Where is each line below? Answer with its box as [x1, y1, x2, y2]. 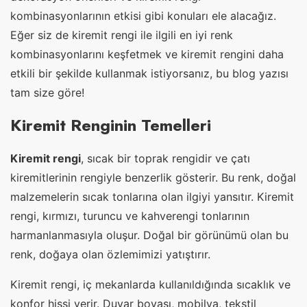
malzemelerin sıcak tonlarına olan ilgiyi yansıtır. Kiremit [10, 190, 294, 204]
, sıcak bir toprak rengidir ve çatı [81, 151, 250, 166]
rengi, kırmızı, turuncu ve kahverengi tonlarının [10, 209, 249, 223]
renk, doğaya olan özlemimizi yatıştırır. [10, 247, 210, 262]
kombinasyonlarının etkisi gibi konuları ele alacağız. [10, 9, 276, 23]
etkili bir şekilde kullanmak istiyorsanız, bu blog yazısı [10, 66, 288, 81]
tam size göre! [10, 86, 84, 100]
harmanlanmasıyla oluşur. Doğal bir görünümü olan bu [10, 228, 288, 243]
